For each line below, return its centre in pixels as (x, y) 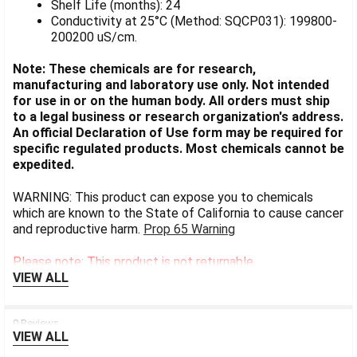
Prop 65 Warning (189, 229)
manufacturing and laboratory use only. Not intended (171, 85)
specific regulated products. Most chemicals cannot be (178, 149)
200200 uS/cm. (94, 37)
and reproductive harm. (78, 229)
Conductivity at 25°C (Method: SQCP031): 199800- (194, 21)
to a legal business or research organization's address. (178, 117)
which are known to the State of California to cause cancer (178, 214)
